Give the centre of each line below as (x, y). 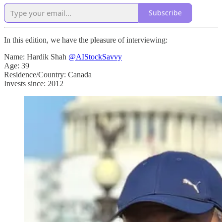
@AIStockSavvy (95, 56)
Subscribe (165, 13)
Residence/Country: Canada (48, 74)
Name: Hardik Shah (36, 56)
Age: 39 (17, 65)
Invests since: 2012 (34, 83)
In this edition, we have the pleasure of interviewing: (86, 40)
